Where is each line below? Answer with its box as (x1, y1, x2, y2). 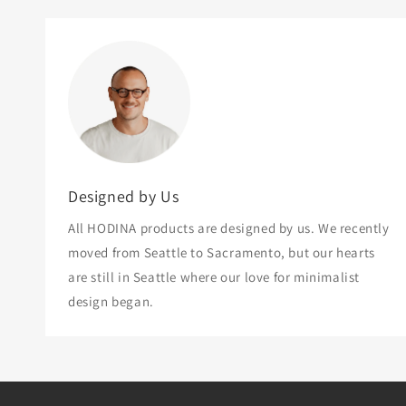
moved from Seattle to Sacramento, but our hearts (68, 243, 375, 261)
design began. (68, 292, 154, 310)
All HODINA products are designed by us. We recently (68, 218, 390, 237)
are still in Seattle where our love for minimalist (68, 267, 361, 285)
